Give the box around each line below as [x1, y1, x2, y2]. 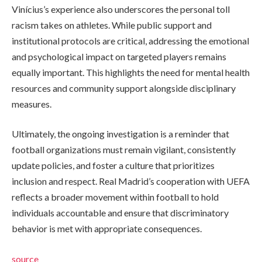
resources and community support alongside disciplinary [12, 82, 236, 94]
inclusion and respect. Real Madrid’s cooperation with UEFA [12, 175, 250, 187]
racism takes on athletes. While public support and [12, 19, 212, 30]
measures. [12, 98, 51, 109]
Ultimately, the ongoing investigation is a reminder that [12, 128, 229, 140]
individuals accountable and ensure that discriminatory [12, 207, 229, 219]
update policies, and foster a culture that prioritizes [12, 160, 215, 171]
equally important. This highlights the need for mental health [12, 66, 250, 78]
